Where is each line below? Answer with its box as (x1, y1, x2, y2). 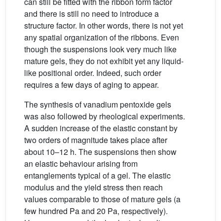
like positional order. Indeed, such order (24, 67, 161, 78)
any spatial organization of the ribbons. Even (24, 31, 179, 43)
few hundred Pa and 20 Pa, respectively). (24, 205, 168, 217)
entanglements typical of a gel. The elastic (24, 169, 171, 181)
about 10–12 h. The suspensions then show (24, 146, 177, 157)
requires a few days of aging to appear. (24, 78, 159, 90)
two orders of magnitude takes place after (24, 134, 167, 146)
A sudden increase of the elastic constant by (24, 122, 178, 134)
